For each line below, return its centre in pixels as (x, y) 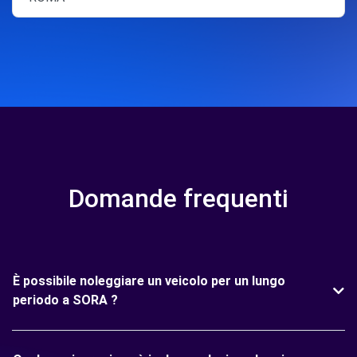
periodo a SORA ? (65, 300)
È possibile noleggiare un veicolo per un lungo (149, 281)
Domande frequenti (178, 198)
